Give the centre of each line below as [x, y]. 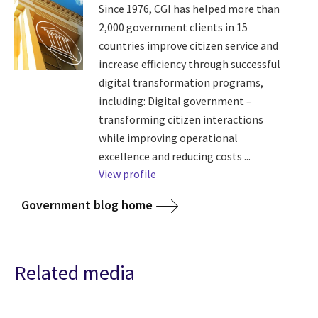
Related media [75, 273]
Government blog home [87, 204]
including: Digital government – [175, 100]
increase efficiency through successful [189, 64]
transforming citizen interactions [181, 119]
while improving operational [168, 137]
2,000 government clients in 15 [173, 27]
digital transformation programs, [181, 82]
